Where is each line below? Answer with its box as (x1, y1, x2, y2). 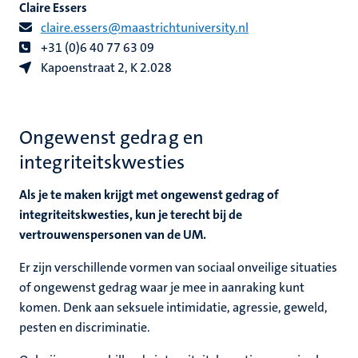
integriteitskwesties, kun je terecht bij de (19, 206, 242, 223)
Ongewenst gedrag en (19, 125, 204, 150)
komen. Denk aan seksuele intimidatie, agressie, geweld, (19, 299, 328, 316)
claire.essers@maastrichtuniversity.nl (41, 19, 249, 36)
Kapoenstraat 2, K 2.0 (41, 59, 157, 76)
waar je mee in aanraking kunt (137, 279, 304, 296)
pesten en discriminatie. (19, 319, 153, 336)
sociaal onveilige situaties (197, 259, 337, 276)
